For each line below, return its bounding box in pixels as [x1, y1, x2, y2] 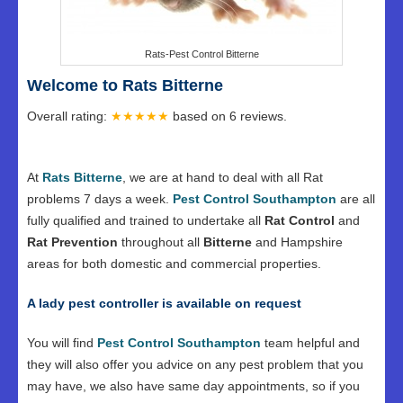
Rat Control [264, 213, 335, 228]
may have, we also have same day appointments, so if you [27, 379, 360, 393]
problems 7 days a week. [27, 192, 173, 206]
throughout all [121, 235, 203, 249]
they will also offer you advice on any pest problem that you [27, 357, 363, 372]
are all [336, 192, 375, 206]
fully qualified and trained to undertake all [27, 213, 264, 228]
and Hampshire [252, 235, 343, 249]
